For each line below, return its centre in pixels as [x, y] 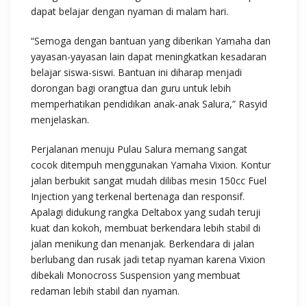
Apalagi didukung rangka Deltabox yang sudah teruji [146, 212]
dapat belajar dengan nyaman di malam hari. [130, 11]
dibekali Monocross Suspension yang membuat [136, 275]
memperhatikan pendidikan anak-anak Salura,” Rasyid [149, 104]
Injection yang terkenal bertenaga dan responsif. [138, 196]
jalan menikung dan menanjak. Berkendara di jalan [143, 244]
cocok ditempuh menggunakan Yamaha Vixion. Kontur [151, 165]
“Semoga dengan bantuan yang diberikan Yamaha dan [151, 41]
